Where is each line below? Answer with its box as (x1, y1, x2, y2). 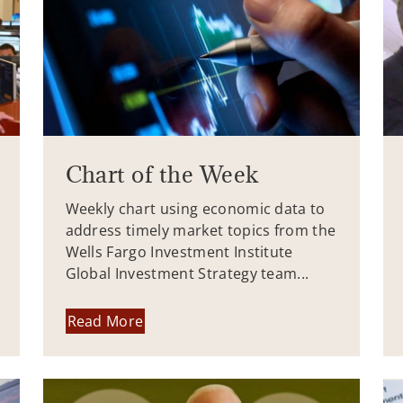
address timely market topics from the (65, 220, 336, 241)
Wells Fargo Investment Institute (65, 242, 293, 263)
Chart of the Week (65, 159, 259, 190)
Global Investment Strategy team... (65, 264, 309, 284)
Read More (67, 310, 144, 331)
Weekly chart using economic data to (65, 199, 326, 219)
